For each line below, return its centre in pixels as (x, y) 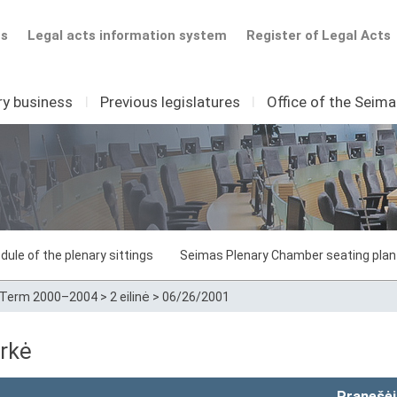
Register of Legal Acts (319, 35)
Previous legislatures (170, 102)
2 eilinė (130, 297)
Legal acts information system (127, 35)
